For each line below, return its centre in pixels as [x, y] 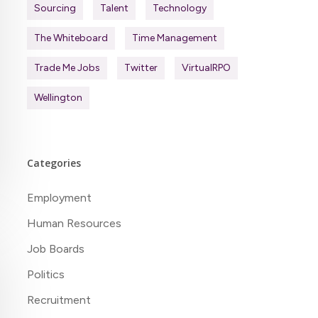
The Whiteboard [71, 38]
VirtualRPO [206, 67]
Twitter [141, 67]
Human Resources [74, 223]
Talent [114, 8]
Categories [54, 163]
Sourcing [55, 8]
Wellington [58, 97]
